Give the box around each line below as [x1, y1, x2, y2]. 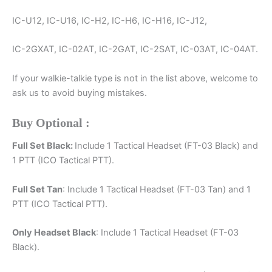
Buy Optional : [12, 116, 90, 130]
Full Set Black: [12, 140, 75, 152]
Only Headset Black [12, 226, 96, 238]
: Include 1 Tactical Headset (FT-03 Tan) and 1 [63, 183, 251, 195]
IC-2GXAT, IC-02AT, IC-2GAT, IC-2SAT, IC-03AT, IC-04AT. [12, 44, 258, 55]
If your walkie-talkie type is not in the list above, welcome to [12, 72, 258, 84]
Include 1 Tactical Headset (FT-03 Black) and [75, 140, 258, 152]
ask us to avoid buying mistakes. [12, 87, 147, 98]
